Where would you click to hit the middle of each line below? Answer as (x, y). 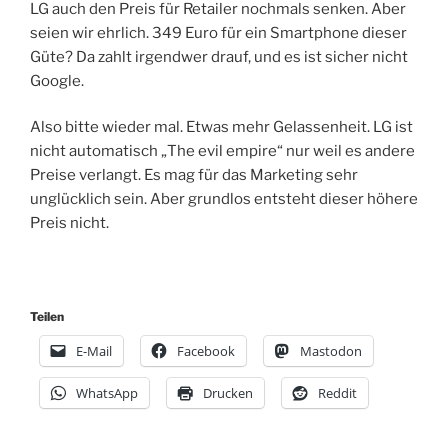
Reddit (337, 393)
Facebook (206, 351)
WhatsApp (107, 393)
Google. (57, 80)
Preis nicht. (69, 223)
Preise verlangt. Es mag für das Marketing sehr (194, 175)
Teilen (47, 317)
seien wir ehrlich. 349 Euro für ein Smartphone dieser (218, 32)
